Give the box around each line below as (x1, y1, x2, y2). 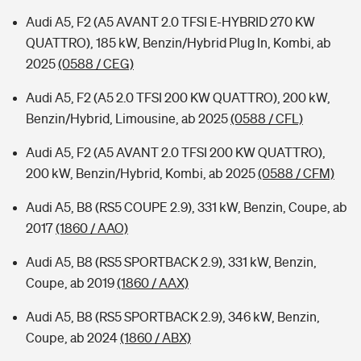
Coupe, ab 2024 (26, 330, 120, 345)
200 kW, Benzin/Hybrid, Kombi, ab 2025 (26, 166, 258, 180)
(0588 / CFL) (230, 111, 303, 126)
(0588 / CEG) (58, 56, 134, 71)
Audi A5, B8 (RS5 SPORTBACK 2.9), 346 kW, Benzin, (26, 309, 320, 324)
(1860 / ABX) (120, 330, 191, 345)
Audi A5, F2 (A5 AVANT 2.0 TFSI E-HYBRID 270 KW (26, 15, 315, 29)
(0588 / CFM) (258, 166, 334, 180)
